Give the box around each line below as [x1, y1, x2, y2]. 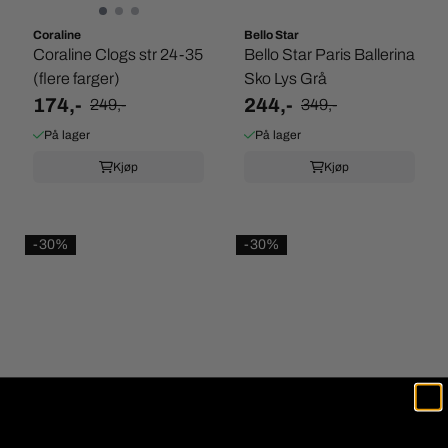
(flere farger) [33, 70, 120, 87]
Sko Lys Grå [244, 70, 327, 87]
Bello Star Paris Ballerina [244, 46, 415, 63]
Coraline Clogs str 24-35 [33, 46, 202, 63]
